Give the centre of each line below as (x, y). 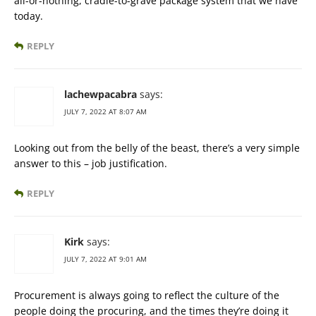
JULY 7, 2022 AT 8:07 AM (105, 111)
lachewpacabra (101, 94)
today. (29, 16)
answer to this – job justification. (91, 163)
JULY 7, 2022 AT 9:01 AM (105, 259)
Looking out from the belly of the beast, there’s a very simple (157, 148)
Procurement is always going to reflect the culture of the (147, 295)
